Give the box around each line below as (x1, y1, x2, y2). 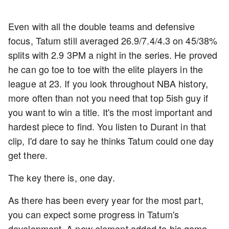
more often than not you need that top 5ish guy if (8, 91, 208, 104)
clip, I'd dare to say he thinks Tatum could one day (8, 134, 214, 147)
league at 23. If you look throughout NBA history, (8, 77, 208, 90)
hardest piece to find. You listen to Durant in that (8, 120, 207, 133)
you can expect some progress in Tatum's (8, 208, 179, 221)
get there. (8, 148, 48, 162)
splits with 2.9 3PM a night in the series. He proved (8, 48, 218, 61)
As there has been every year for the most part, (8, 193, 203, 207)
